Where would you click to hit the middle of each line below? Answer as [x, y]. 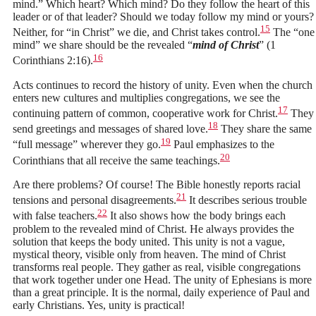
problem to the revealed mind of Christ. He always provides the [153, 229]
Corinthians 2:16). [53, 61]
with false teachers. [55, 216]
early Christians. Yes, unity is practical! [99, 305]
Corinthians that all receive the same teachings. [116, 161]
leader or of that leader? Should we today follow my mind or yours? [163, 17]
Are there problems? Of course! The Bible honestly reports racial [157, 185]
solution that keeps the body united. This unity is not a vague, [149, 241]
